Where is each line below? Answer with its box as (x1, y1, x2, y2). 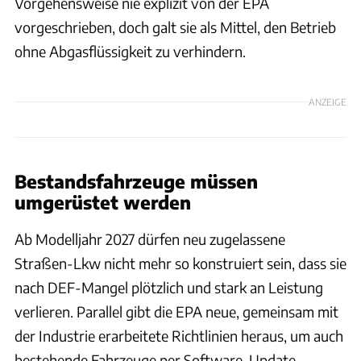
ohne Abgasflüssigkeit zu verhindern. (15, 41, 246, 60)
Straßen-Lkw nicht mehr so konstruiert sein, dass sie (15, 253, 346, 272)
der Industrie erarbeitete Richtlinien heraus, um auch (15, 326, 343, 345)
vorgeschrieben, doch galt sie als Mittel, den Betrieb (15, 17, 336, 36)
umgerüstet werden (15, 190, 191, 214)
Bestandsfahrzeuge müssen (15, 169, 258, 193)
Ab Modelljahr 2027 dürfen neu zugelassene (15, 229, 285, 248)
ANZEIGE (309, 96, 346, 108)
